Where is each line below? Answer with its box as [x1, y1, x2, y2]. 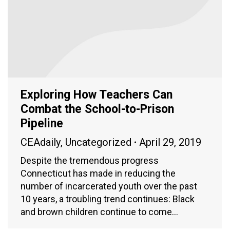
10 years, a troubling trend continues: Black [21, 193, 195, 204]
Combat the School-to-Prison [21, 102, 174, 116]
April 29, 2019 [139, 136, 201, 148]
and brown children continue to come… [21, 206, 178, 217]
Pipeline [21, 116, 63, 130]
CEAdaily [21, 136, 61, 148]
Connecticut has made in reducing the [21, 167, 176, 179]
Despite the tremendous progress [21, 155, 159, 166]
